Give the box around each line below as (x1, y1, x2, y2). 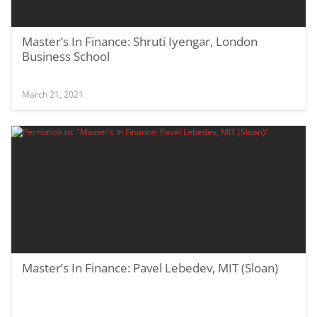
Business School (22, 48, 110, 64)
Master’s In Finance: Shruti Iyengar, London (22, 33, 258, 50)
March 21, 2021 (22, 88, 83, 100)
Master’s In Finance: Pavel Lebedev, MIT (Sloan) (22, 260, 278, 276)
